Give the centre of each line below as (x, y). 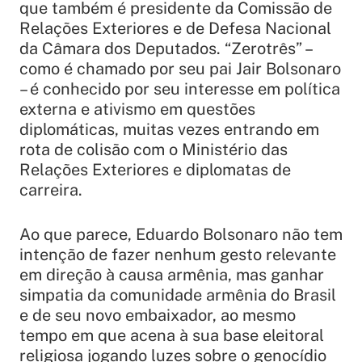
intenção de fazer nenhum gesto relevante (178, 255)
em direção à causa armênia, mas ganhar (172, 275)
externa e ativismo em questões (137, 109)
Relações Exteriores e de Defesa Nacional (175, 29)
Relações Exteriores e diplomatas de (155, 170)
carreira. (51, 190)
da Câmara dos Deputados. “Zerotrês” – (165, 49)
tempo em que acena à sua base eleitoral (172, 336)
